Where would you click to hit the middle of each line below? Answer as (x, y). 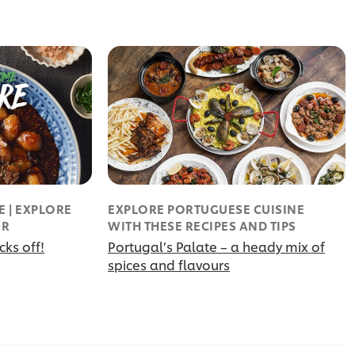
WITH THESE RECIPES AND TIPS (202, 226)
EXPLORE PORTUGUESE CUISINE (206, 209)
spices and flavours (169, 265)
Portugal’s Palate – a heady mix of (216, 246)
